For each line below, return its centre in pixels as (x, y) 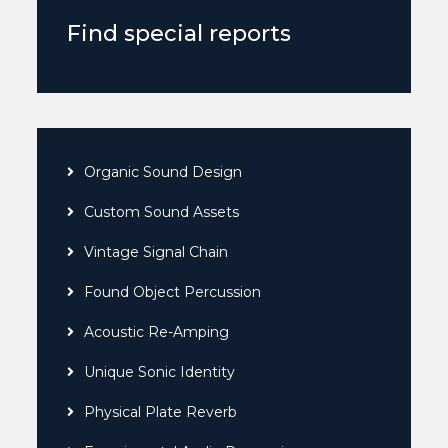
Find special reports (179, 33)
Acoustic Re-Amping (157, 331)
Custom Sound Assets (162, 211)
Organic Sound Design (163, 171)
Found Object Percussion (173, 291)
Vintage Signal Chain (156, 251)
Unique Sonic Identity (160, 371)
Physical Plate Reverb (161, 411)
